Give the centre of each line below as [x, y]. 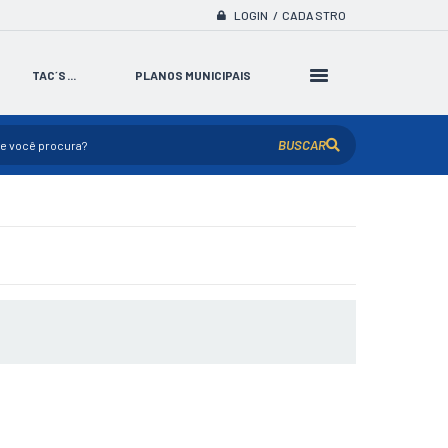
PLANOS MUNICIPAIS [193, 75]
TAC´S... [54, 75]
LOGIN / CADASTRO [289, 15]
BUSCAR [302, 145]
